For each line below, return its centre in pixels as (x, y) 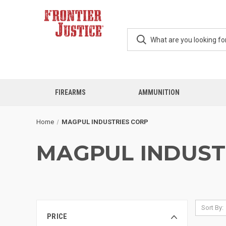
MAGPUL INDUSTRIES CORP (105, 122)
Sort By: (212, 208)
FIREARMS (70, 92)
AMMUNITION (159, 92)
